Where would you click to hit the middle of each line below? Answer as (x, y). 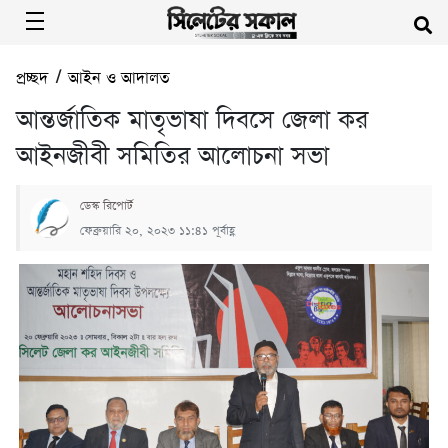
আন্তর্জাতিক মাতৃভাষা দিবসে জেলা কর (192, 120)
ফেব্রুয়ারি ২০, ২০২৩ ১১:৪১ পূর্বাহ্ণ (157, 230)
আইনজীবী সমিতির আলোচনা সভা (172, 156)
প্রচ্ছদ (32, 78)
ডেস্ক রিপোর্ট (106, 205)
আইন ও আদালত (118, 78)
